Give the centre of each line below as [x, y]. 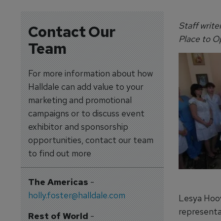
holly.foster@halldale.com [76, 195]
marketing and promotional [80, 100]
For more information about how [90, 73]
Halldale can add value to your [86, 87]
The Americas [58, 182]
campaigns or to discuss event [86, 113]
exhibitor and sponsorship [78, 127]
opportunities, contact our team [91, 140]
